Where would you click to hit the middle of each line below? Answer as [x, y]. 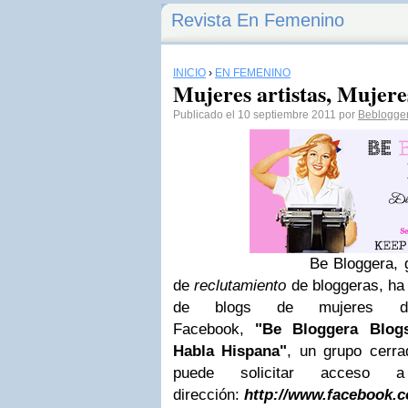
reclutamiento [240, 286]
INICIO [189, 73]
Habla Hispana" [230, 351]
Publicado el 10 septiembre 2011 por [265, 115]
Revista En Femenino [258, 20]
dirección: [209, 395]
